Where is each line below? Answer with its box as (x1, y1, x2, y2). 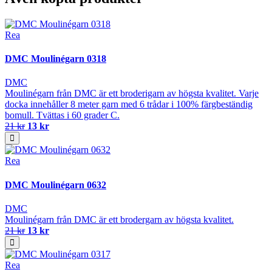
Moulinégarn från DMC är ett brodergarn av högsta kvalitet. (5, 214, 234, 225)
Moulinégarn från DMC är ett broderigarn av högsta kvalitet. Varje (5, 88, 259, 99)
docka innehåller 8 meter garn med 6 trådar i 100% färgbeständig (5, 99, 253, 110)
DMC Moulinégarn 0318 (5, 53, 106, 64)
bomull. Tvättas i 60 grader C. (5, 110, 120, 121)
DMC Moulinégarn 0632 (5, 179, 106, 190)
